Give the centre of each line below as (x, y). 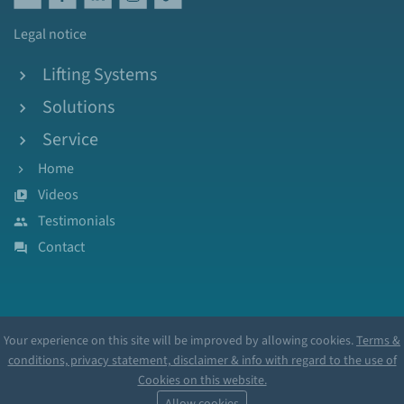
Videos (58, 195)
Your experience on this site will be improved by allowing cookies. (180, 341)
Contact (61, 247)
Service (70, 140)
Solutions (78, 107)
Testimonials (77, 221)
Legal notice (50, 34)
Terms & (378, 341)
